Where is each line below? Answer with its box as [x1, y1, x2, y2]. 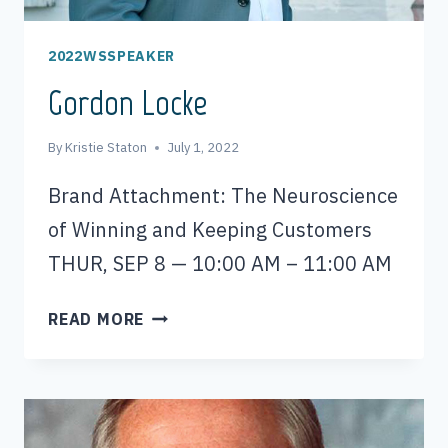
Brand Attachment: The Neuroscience [48, 182, 398, 210]
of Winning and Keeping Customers [48, 216, 372, 244]
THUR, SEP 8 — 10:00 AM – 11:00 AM [48, 250, 392, 278]
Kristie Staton [65, 139, 148, 157]
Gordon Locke [48, 82, 208, 125]
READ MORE [48, 309, 145, 330]
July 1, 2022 [167, 139, 240, 157]
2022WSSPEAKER [48, 47, 176, 66]
